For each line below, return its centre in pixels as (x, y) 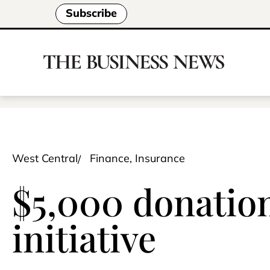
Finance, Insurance (137, 158)
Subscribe (91, 13)
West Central (45, 158)
